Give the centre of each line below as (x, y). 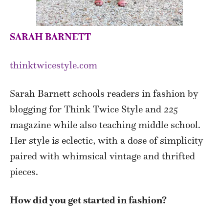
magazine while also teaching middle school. (105, 125)
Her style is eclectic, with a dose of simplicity (107, 141)
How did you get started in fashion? (88, 200)
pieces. (24, 172)
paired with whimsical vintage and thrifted (102, 156)
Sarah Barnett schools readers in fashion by (104, 94)
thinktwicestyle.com (54, 65)
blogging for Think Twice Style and (87, 109)
